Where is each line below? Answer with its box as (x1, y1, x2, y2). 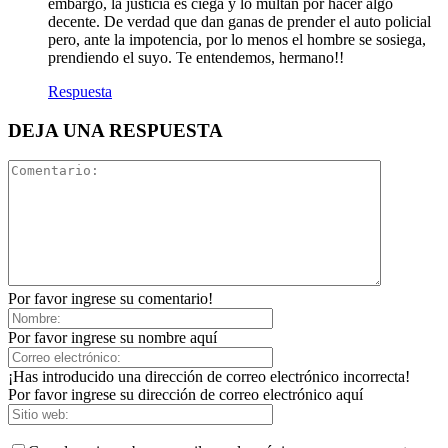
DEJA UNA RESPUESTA (8, 119, 223, 141)
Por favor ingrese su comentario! (8, 290, 213, 308)
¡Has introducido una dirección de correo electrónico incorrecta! (8, 368, 410, 386)
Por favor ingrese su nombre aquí (8, 329, 217, 347)
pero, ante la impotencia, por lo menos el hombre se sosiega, (48, 30, 426, 48)
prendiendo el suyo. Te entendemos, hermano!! (48, 48, 344, 66)
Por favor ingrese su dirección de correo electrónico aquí (8, 386, 363, 404)
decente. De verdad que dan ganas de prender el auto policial (48, 12, 431, 30)
